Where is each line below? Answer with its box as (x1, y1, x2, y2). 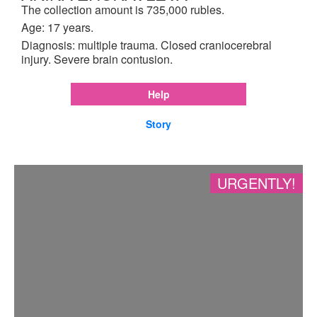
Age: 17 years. (21, 18, 93, 35)
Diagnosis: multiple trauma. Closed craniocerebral (21, 36, 272, 53)
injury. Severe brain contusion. (21, 50, 173, 67)
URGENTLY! (217, 172, 296, 193)
